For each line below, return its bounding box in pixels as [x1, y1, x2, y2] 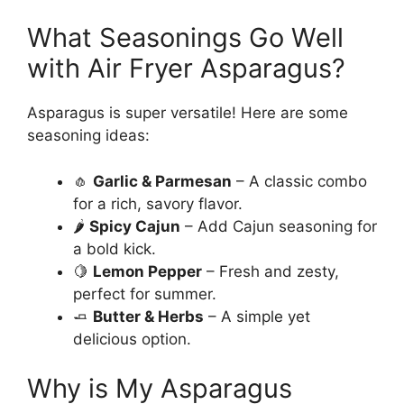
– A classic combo [232, 171, 367, 190]
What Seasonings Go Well [27, 22, 344, 54]
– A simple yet [204, 307, 310, 326]
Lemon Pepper [93, 262, 202, 280]
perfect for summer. [73, 284, 216, 303]
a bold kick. [73, 239, 156, 258]
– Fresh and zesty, [202, 262, 339, 280]
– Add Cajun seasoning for [180, 216, 377, 235]
